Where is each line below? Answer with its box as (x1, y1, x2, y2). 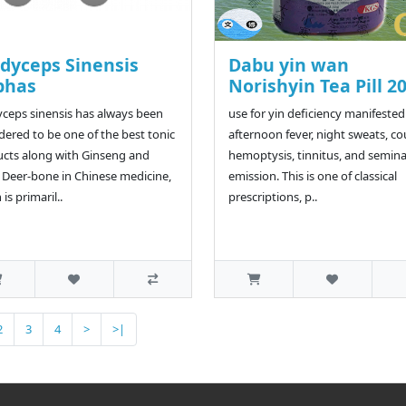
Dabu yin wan (227, 53, 349, 78)
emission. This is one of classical (227, 168, 397, 185)
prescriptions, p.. (227, 188, 317, 206)
